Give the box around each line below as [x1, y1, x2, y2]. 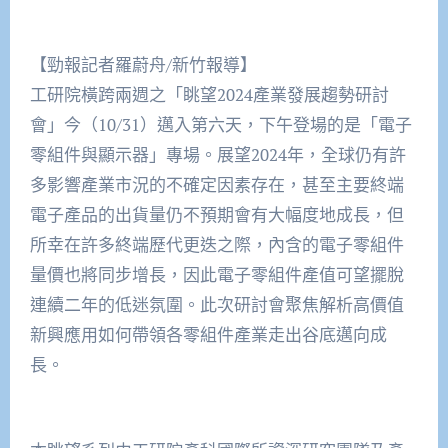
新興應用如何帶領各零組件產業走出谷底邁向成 [29, 322, 387, 346]
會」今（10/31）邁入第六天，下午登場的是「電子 [29, 112, 412, 136]
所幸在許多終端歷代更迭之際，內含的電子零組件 [29, 232, 404, 256]
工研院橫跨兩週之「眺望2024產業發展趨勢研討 [29, 82, 389, 106]
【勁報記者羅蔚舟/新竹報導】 [29, 52, 257, 76]
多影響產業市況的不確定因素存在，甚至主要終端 [29, 172, 404, 196]
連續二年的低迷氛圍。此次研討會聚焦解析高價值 [29, 292, 404, 316]
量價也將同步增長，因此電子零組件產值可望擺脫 [29, 262, 404, 286]
